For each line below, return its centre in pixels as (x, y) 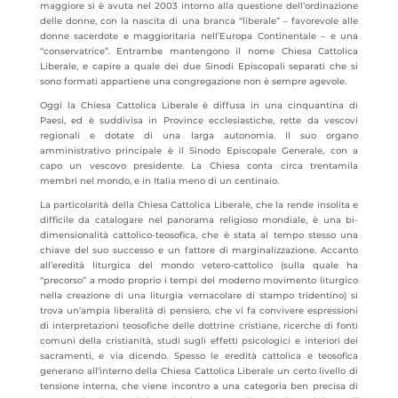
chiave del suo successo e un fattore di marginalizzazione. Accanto (199, 250)
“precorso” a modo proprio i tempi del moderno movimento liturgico (199, 280)
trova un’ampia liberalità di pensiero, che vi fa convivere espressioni (199, 310)
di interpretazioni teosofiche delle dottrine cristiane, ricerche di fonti (199, 326)
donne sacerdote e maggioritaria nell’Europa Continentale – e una (199, 36)
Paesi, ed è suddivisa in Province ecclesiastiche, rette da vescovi (199, 120)
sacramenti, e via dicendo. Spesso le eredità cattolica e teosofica (199, 356)
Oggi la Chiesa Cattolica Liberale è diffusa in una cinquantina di (199, 105)
